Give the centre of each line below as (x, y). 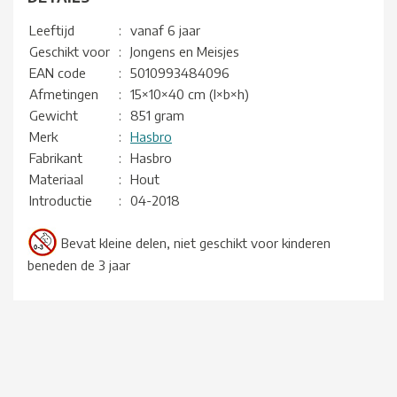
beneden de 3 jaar (79, 265)
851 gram (157, 116)
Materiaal (56, 179)
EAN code (58, 73)
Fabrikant (56, 158)
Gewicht (54, 116)
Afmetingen (64, 94)
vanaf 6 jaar (165, 31)
